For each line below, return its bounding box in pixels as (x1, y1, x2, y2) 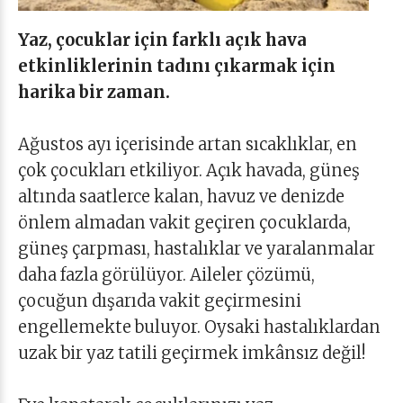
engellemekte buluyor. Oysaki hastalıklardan (18, 317, 381, 337)
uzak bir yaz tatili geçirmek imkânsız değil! (18, 343, 365, 363)
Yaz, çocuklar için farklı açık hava (18, 30, 307, 50)
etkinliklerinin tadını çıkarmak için (18, 56, 336, 76)
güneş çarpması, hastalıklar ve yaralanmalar (18, 238, 375, 259)
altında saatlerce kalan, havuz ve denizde (18, 186, 345, 207)
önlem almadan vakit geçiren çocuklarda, (18, 212, 351, 233)
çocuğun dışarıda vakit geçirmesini (18, 291, 301, 311)
